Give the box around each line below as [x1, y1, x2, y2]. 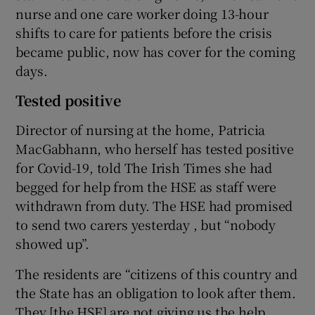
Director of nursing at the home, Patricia [15, 120, 266, 139]
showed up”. [15, 233, 90, 252]
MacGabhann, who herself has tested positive [15, 139, 294, 157]
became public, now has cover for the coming [15, 41, 295, 60]
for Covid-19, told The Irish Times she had [15, 157, 273, 176]
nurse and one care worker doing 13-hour [15, 4, 269, 22]
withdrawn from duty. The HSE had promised [15, 195, 293, 214]
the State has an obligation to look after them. [15, 283, 297, 302]
